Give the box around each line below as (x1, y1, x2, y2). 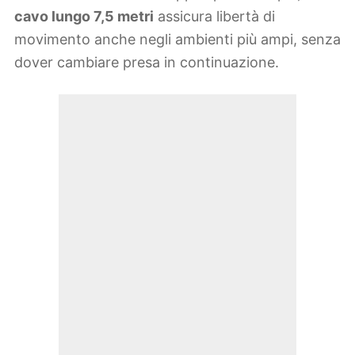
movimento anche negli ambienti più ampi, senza (14, 31, 341, 48)
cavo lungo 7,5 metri (14, 8, 154, 25)
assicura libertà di (154, 8, 275, 25)
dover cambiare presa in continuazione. (14, 54, 279, 71)
